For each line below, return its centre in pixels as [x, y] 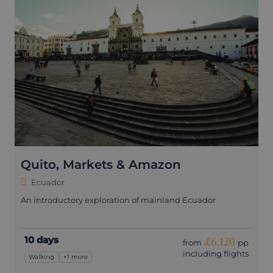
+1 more [76, 257]
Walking [42, 257]
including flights [216, 253]
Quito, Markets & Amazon [101, 164]
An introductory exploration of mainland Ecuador [118, 200]
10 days [41, 239]
